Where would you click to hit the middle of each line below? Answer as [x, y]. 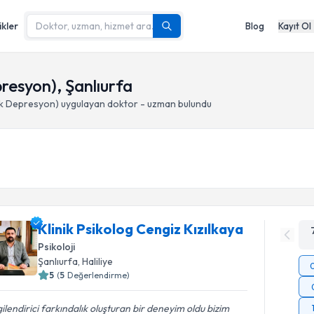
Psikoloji [57, 247]
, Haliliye [96, 261]
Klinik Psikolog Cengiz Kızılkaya [141, 229]
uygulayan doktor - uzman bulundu [135, 104]
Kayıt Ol [295, 26]
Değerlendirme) [99, 275]
